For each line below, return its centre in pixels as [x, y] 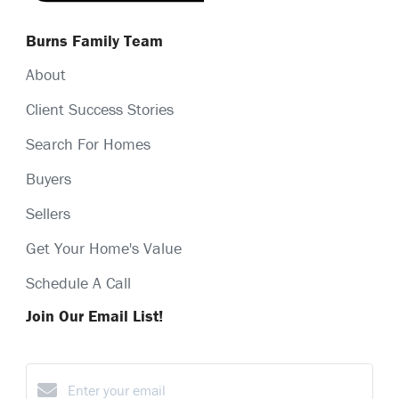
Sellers [48, 213]
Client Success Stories [100, 109]
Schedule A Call [78, 282]
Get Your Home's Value [104, 248]
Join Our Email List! [94, 315]
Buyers [49, 178]
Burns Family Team [94, 40]
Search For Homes [88, 143]
